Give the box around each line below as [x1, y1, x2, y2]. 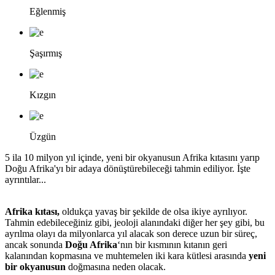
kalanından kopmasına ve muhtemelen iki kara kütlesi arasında [5, 250, 249, 261]
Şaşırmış [29, 47, 62, 58]
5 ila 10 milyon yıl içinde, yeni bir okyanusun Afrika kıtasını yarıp [5, 152, 260, 163]
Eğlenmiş [29, 6, 66, 17]
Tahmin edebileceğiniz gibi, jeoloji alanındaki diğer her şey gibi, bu [5, 217, 265, 228]
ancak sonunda [5, 239, 65, 250]
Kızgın [29, 89, 56, 100]
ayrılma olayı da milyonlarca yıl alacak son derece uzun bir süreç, [5, 228, 257, 239]
